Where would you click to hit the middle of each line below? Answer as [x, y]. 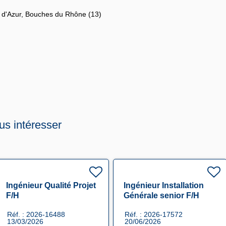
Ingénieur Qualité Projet [51, 186]
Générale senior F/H [161, 196]
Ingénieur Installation [164, 186]
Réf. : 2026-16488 [36, 215]
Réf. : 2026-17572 [154, 215]
